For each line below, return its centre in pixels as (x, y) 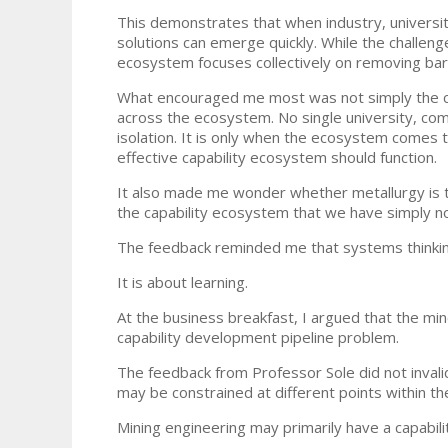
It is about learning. (182, 281)
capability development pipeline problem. (258, 336)
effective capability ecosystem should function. (277, 156)
